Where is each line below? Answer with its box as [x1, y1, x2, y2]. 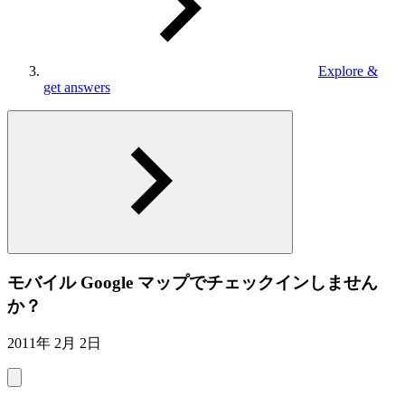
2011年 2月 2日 [7, 335, 101, 352]
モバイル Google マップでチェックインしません [7, 272, 378, 292]
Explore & [318, 63, 378, 79]
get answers [43, 80, 110, 95]
